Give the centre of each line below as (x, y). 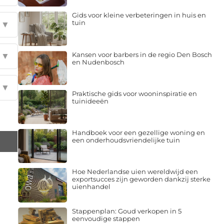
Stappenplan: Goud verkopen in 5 (126, 211)
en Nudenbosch (98, 62)
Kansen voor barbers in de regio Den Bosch (142, 54)
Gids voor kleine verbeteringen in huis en (139, 15)
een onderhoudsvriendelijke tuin (126, 140)
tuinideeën (90, 101)
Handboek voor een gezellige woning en (138, 133)
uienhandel (91, 187)
